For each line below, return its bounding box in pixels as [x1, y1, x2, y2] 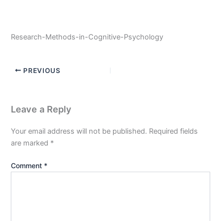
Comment [11, 161, 44, 170]
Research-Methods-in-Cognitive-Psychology [11, 32, 164, 41]
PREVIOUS [21, 66, 61, 74]
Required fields [149, 126, 198, 136]
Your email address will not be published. [11, 126, 147, 136]
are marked [11, 138, 51, 147]
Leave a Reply [11, 103, 72, 114]
